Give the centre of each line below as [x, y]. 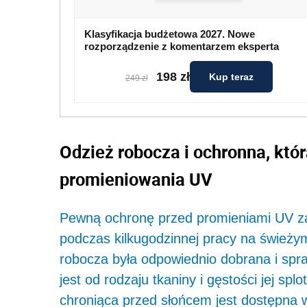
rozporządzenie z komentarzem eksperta [182, 47]
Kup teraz [231, 77]
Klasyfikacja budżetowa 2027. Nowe [170, 34]
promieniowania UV [136, 179]
